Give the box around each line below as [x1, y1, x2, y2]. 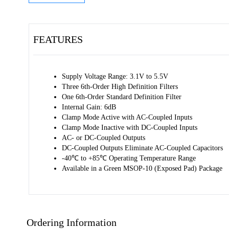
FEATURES [33, 34, 83, 45]
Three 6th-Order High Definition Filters [62, 83, 180, 90]
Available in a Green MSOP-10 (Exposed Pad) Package [62, 165, 222, 172]
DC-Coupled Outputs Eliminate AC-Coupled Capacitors [62, 144, 225, 152]
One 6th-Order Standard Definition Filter [62, 93, 184, 101]
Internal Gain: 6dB [62, 103, 118, 111]
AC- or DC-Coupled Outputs [62, 134, 147, 142]
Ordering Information [27, 217, 117, 228]
